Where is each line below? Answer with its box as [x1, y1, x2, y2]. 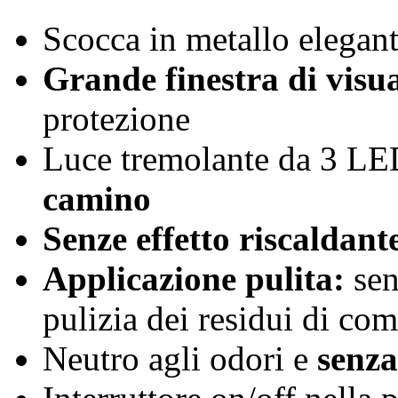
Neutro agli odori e [43, 339, 317, 378]
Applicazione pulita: [43, 259, 345, 298]
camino [43, 179, 151, 219]
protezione [43, 99, 190, 139]
